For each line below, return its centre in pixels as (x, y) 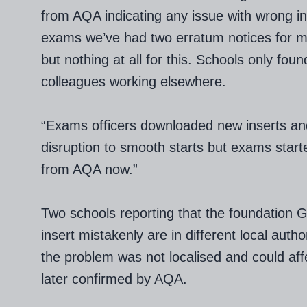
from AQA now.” (89, 169)
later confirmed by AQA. (114, 279)
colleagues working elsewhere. (134, 81)
